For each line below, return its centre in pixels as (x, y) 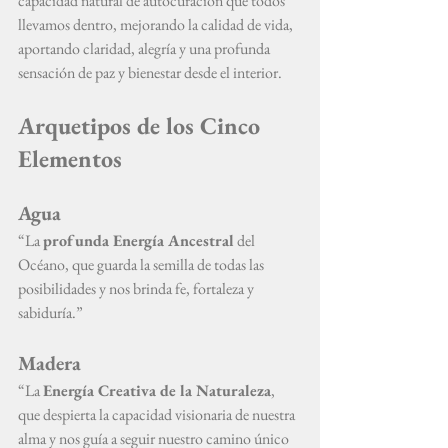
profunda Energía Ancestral (138, 240)
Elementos (70, 158)
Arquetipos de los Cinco (142, 125)
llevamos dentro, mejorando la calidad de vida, (157, 24)
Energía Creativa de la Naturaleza (157, 390)
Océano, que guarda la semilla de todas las (142, 264)
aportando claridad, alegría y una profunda (145, 48)
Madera (49, 363)
